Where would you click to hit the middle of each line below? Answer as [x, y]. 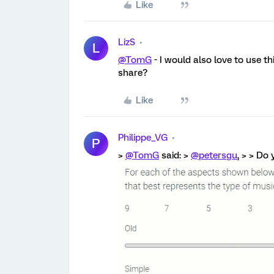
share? [133, 72]
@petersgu [214, 155]
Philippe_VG [143, 137]
